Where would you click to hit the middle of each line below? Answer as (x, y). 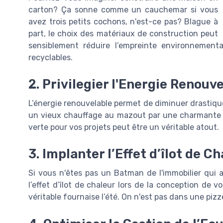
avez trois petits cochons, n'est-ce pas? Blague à (123, 21)
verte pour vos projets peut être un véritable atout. (124, 127)
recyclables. (51, 57)
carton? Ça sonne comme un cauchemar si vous (123, 9)
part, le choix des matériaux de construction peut (123, 33)
